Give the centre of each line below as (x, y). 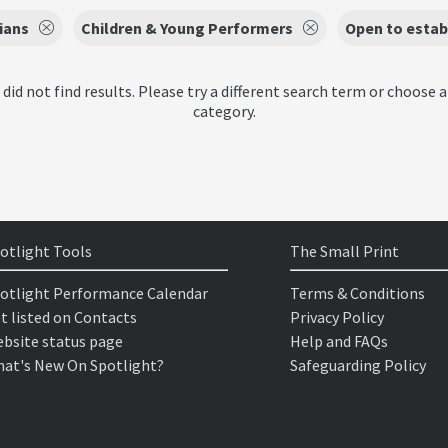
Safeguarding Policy (357, 365)
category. (224, 111)
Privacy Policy (336, 317)
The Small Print (344, 251)
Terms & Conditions (357, 293)
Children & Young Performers (187, 28)
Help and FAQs (338, 341)
